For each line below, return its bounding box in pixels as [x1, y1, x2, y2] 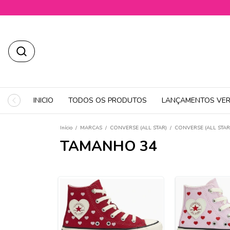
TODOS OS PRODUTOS [68, 95, 147, 105]
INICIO [33, 95, 53, 105]
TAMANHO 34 [60, 137, 157, 156]
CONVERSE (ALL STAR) [110, 124, 167, 131]
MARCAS [80, 124, 102, 131]
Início [60, 124, 72, 131]
